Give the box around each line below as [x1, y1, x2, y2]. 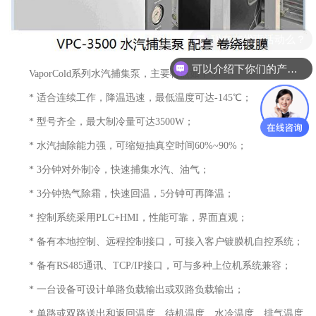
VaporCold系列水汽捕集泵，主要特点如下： [29, 68, 220, 79]
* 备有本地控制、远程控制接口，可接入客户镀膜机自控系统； [29, 236, 304, 247]
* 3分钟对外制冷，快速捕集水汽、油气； [29, 164, 210, 175]
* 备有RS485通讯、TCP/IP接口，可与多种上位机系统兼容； [29, 260, 292, 271]
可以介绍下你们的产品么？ [286, 61, 298, 74]
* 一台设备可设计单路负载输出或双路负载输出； [29, 284, 245, 295]
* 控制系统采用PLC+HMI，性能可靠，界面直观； [29, 212, 248, 223]
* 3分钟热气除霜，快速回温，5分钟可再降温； [29, 188, 235, 199]
